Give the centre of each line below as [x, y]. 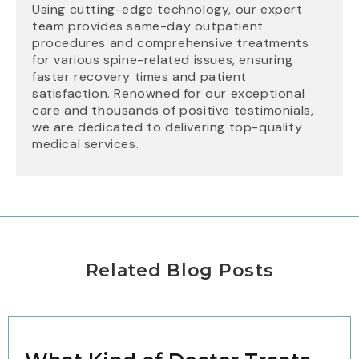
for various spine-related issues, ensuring [163, 59]
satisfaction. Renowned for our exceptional [169, 93]
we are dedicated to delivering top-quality [167, 127]
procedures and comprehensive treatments [171, 42]
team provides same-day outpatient [148, 26]
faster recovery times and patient [139, 76]
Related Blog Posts [179, 270]
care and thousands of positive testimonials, [173, 110]
